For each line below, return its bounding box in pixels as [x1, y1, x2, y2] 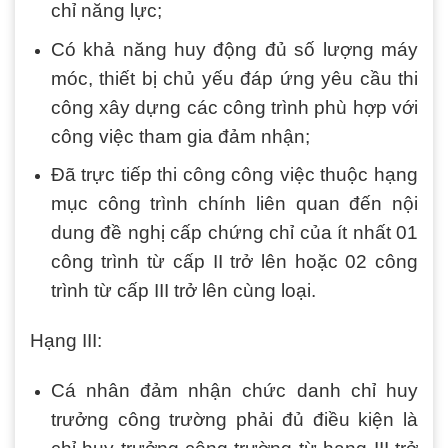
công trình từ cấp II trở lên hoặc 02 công [50, 251, 418, 273]
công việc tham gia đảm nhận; [50, 125, 310, 147]
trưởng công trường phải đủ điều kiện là [50, 408, 418, 430]
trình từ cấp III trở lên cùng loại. [50, 280, 316, 302]
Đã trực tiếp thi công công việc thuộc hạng [50, 164, 418, 186]
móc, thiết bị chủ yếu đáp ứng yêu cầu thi [50, 67, 418, 89]
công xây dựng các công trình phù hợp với [50, 96, 418, 118]
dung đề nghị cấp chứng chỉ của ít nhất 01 [50, 222, 418, 244]
